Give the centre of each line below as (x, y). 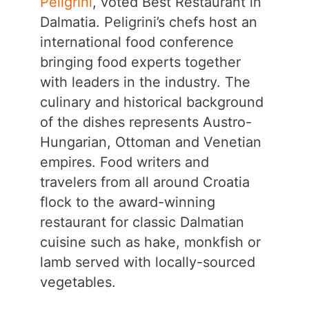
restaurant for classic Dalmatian (142, 222)
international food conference (137, 42)
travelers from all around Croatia (144, 182)
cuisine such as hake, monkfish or (150, 242)
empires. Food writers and (124, 162)
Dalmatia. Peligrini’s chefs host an (148, 22)
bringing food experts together (140, 62)
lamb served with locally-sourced (147, 262)
